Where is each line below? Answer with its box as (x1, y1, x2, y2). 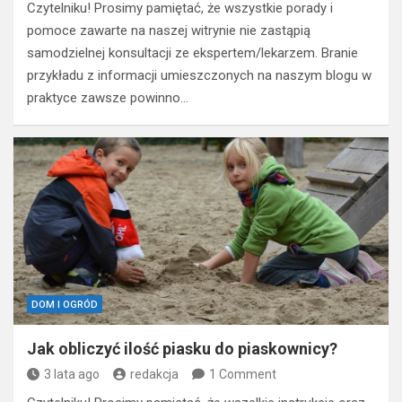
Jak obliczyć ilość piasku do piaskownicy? (27, 338, 337, 358)
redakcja (130, 366, 179, 381)
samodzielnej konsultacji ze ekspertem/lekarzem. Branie (27, 44, 358, 61)
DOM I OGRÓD (31, 298, 98, 310)
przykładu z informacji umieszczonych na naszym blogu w (27, 66, 371, 83)
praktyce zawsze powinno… (27, 89, 188, 106)
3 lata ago (44, 366, 100, 381)
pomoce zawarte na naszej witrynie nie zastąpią (27, 22, 310, 39)
